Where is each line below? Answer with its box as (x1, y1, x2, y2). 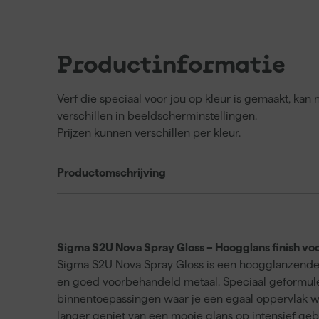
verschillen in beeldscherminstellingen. (57, 109, 257, 122)
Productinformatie (57, 53, 286, 78)
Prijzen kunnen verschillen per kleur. (57, 126, 241, 139)
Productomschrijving (57, 166, 166, 179)
